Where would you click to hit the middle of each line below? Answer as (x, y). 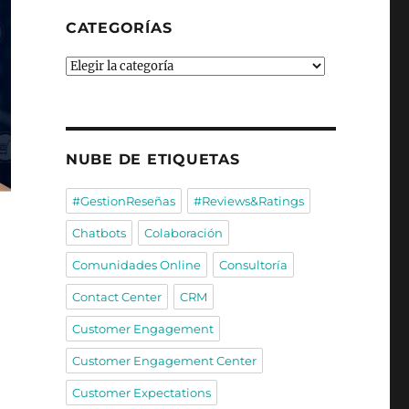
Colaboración (183, 232)
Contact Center (116, 296)
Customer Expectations (141, 392)
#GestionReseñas (123, 200)
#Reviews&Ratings (248, 200)
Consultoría (253, 264)
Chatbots (99, 232)
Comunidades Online (136, 264)
